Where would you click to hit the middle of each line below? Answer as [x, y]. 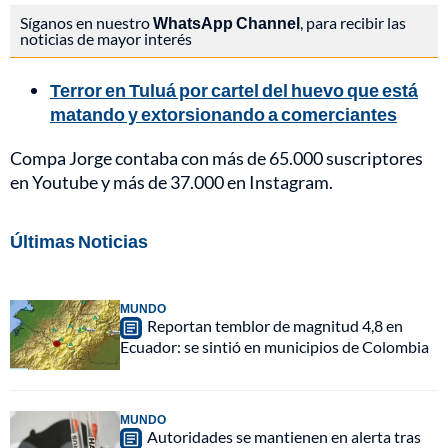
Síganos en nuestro [86, 23]
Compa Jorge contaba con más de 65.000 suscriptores [216, 158]
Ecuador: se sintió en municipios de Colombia [274, 347]
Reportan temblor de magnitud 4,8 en [275, 326]
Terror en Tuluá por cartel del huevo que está [234, 90]
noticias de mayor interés [106, 39]
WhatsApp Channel [226, 23]
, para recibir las [353, 23]
